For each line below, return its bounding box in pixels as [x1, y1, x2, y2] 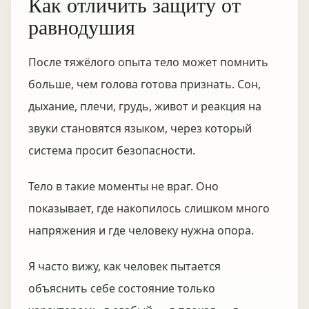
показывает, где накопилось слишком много [28, 201, 270, 216]
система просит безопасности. [28, 143, 195, 158]
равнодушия [28, 12, 135, 40]
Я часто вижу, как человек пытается [28, 259, 221, 274]
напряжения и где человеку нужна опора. [28, 223, 254, 238]
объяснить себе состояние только [28, 281, 215, 296]
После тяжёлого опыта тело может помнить [28, 54, 268, 70]
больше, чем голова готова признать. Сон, [28, 77, 261, 92]
